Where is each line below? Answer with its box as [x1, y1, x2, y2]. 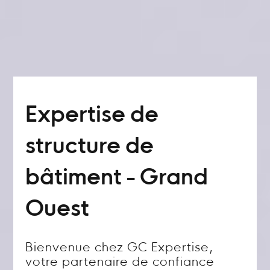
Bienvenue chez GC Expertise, [25, 242, 214, 254]
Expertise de [25, 105, 159, 127]
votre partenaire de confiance [25, 257, 215, 269]
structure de [25, 137, 154, 159]
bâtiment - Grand [25, 168, 209, 190]
